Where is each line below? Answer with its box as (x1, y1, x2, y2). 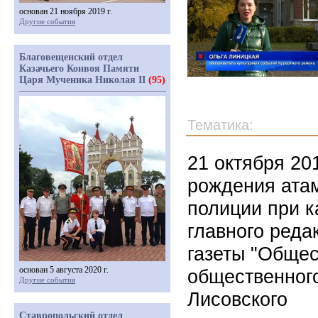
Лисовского (187, 288, 287, 310)
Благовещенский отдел (19, 52, 123, 62)
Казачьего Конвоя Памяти (19, 63, 139, 74)
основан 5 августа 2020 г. (19, 265, 109, 275)
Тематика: (187, 117, 253, 133)
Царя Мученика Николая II (19, 75, 148, 85)
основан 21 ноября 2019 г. (19, 6, 112, 16)
